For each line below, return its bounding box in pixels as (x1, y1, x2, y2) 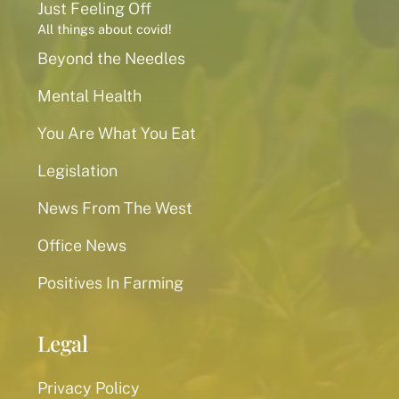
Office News (37, 236, 126, 256)
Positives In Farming (37, 273, 183, 293)
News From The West (37, 199, 192, 218)
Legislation (37, 161, 118, 181)
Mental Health (37, 86, 142, 106)
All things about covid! (37, 21, 172, 37)
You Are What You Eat (37, 124, 196, 143)
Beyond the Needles (37, 49, 185, 69)
